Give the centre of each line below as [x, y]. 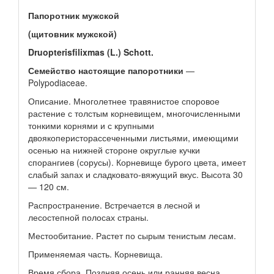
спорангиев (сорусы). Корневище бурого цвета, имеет [137, 162]
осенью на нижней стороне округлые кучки [114, 150]
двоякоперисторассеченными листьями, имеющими [133, 138]
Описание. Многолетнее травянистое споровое [124, 101]
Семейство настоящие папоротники [106, 70]
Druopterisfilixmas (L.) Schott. [91, 52]
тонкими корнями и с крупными [91, 125]
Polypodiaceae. [58, 83]
